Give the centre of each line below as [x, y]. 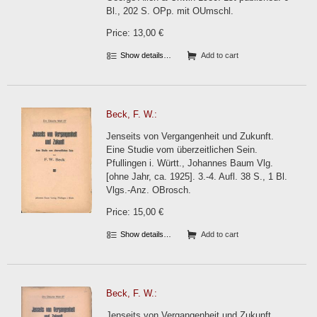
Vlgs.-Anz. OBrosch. [149, 190]
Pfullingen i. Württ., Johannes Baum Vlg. [190, 163]
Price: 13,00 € [135, 33]
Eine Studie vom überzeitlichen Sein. [182, 150]
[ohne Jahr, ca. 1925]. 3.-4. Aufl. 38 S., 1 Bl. [197, 177]
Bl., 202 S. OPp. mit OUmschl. [170, 11]
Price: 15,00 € [135, 212]
